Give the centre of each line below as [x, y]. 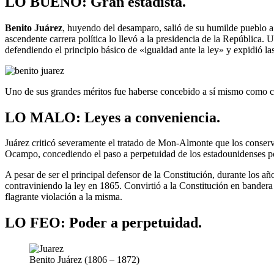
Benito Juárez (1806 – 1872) [84, 260]
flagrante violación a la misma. [64, 197]
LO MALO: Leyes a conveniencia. [113, 117]
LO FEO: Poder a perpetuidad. [103, 223]
